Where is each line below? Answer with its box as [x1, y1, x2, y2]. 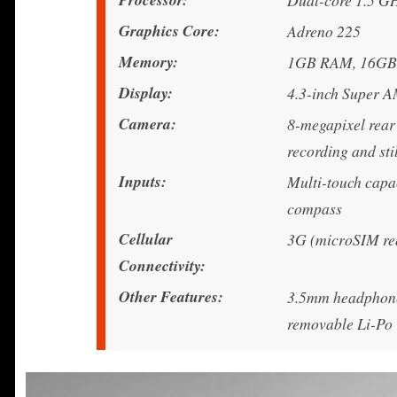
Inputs [119, 170, 161, 193]
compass [287, 198, 342, 220]
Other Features [119, 285, 218, 308]
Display [119, 82, 167, 105]
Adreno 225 [287, 20, 361, 43]
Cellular [119, 228, 173, 251]
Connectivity [119, 254, 200, 277]
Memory [119, 51, 173, 74]
